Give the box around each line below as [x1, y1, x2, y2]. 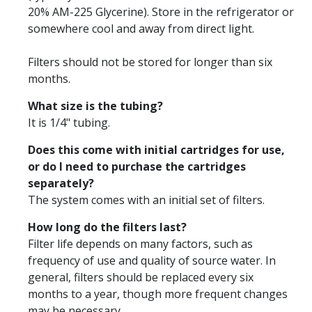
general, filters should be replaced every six [28, 269, 253, 285]
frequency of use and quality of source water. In [28, 252, 276, 268]
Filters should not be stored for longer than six [28, 54, 272, 70]
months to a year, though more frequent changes [28, 286, 288, 302]
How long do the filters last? [28, 219, 187, 235]
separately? [28, 175, 94, 191]
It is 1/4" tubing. [28, 114, 110, 130]
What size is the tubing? [28, 97, 163, 114]
